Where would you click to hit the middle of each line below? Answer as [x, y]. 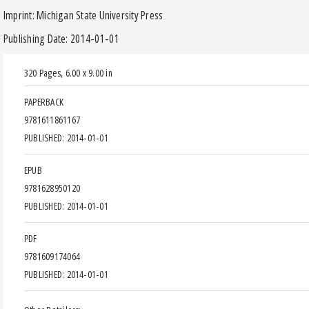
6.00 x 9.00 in [89, 72]
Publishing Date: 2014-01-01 [61, 38]
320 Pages [43, 72]
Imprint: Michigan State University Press [83, 15]
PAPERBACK [44, 101]
